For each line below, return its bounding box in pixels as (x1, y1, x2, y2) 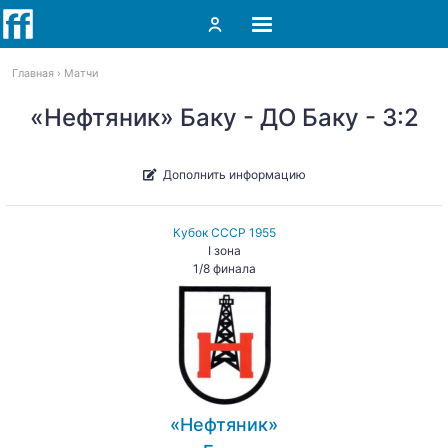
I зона (207, 243, 241, 258)
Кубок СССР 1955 (172, 225, 276, 240)
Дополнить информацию (162, 166, 306, 182)
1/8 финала (192, 261, 256, 276)
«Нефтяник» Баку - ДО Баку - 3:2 (29, 103, 419, 132)
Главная (12, 67, 54, 80)
